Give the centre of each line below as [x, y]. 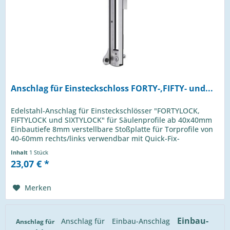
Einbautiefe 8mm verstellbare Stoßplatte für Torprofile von [112, 129]
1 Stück [39, 152]
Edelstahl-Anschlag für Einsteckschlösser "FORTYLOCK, [106, 111]
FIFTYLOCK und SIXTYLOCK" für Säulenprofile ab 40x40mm [112, 120]
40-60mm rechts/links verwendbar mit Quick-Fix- [95, 139]
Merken [38, 188]
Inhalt [20, 152]
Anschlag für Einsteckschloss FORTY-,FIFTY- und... [112, 89]
